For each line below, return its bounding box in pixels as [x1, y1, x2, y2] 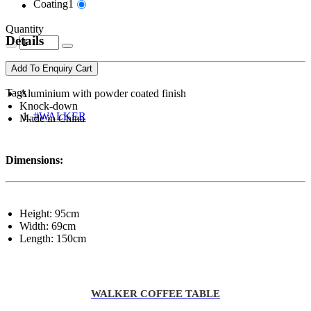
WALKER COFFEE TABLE [91, 288, 220, 300]
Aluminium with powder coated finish [19, 87, 186, 100]
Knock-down [19, 100, 78, 112]
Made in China [19, 112, 85, 125]
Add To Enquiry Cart [11, 63, 92, 74]
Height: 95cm [19, 207, 79, 219]
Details [6, 33, 44, 48]
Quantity [6, 23, 44, 35]
